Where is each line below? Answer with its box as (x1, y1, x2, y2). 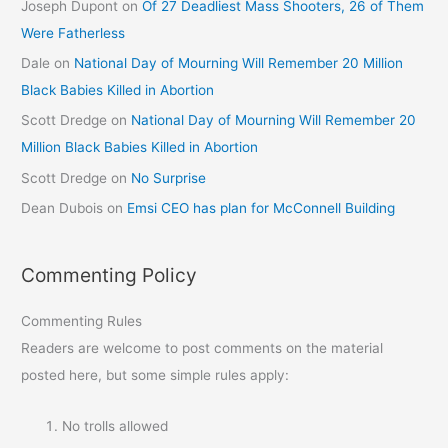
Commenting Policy (21, 262, 198, 287)
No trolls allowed (62, 417, 169, 434)
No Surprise (131, 169, 207, 186)
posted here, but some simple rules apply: (21, 366, 290, 383)
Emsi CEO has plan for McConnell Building (127, 200, 396, 217)
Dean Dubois (21, 200, 104, 217)
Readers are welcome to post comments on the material (21, 339, 384, 356)
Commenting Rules (21, 312, 143, 329)
